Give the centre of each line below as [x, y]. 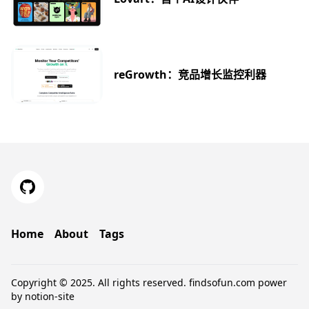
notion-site [50, 296]
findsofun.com [222, 282]
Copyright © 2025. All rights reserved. [100, 282]
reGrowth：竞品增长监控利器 [190, 74]
